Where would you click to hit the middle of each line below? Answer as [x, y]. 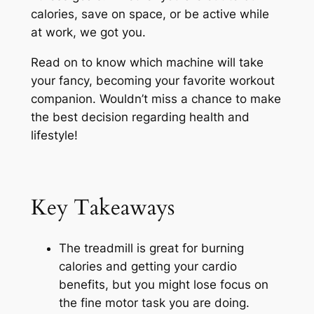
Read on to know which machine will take [147, 62]
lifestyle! [54, 135]
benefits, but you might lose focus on [163, 285]
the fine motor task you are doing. [154, 303]
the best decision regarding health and [140, 117]
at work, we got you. [88, 33]
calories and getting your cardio [148, 267]
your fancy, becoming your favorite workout [152, 80]
